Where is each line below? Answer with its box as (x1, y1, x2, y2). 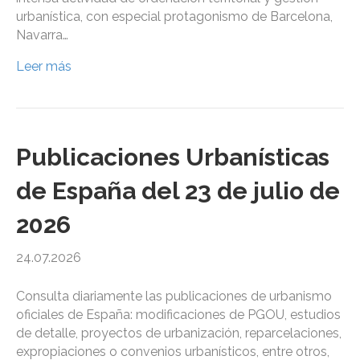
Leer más (16, 59, 72, 75)
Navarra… (16, 27, 68, 43)
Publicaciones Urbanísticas (16, 143, 329, 172)
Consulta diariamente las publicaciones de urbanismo (16, 288, 332, 305)
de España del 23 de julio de (16, 177, 340, 206)
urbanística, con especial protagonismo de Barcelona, (16, 9, 333, 25)
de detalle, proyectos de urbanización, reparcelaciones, (16, 325, 342, 342)
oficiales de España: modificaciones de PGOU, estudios (16, 307, 341, 323)
